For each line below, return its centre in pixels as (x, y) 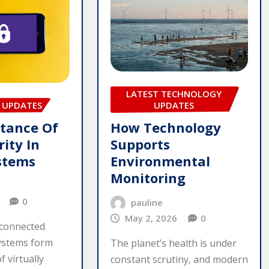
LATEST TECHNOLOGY (174, 93)
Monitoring (148, 177)
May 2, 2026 (151, 218)
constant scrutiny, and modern (179, 260)
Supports (140, 144)
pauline (147, 202)
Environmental (160, 161)
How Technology (165, 127)
